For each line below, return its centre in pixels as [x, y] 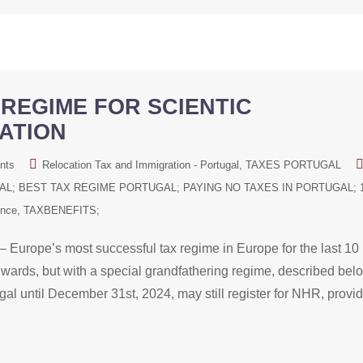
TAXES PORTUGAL [293, 165]
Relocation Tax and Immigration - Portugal [141, 165]
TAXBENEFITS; [62, 210]
